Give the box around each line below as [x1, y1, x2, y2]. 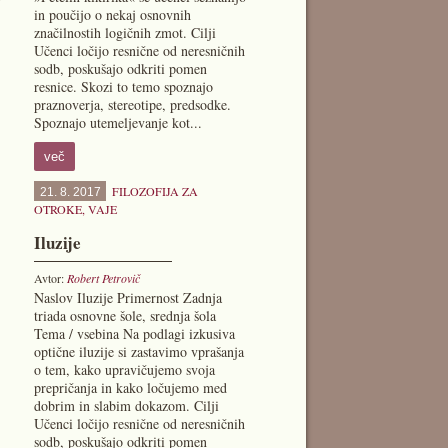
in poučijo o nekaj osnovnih [33, 5, 191, 24]
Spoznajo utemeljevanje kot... [33, 113, 202, 132]
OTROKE [33, 201, 82, 217]
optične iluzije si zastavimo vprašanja [33, 342, 244, 361]
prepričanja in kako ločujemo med [33, 378, 227, 397]
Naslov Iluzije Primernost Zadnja [33, 288, 222, 307]
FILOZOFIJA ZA [111, 183, 198, 199]
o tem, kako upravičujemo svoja [33, 360, 215, 379]
